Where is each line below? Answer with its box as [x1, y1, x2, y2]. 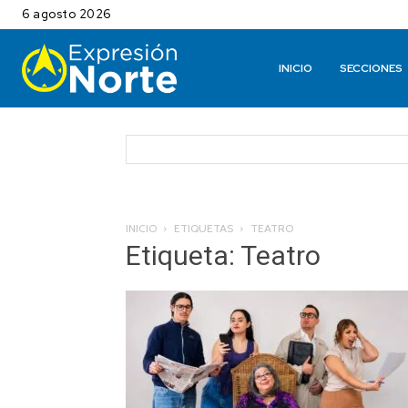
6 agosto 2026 [22, 6, 111, 22]
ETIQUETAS [174, 221, 233, 236]
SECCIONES [340, 61, 403, 76]
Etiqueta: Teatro [126, 240, 321, 272]
